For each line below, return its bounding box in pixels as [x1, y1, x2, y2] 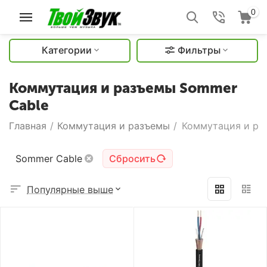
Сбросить [109, 153, 156, 164]
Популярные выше [27, 183, 113, 195]
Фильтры [177, 44, 221, 56]
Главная [9, 120, 46, 132]
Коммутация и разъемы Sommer [9, 79, 237, 97]
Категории [41, 44, 92, 56]
